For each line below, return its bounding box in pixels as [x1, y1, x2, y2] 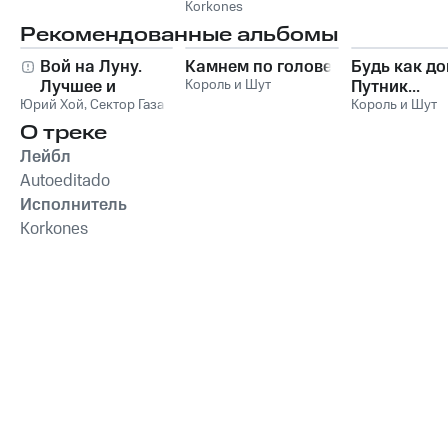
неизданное [40, 94, 137, 119]
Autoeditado [20, 168, 110, 193]
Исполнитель [20, 192, 127, 217]
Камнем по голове [185, 54, 333, 79]
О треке [20, 118, 107, 147]
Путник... [350, 74, 420, 99]
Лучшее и [40, 74, 116, 99]
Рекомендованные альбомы [20, 20, 338, 49]
